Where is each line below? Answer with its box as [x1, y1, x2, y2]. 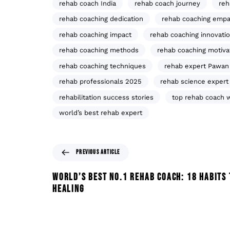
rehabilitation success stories [59, 93, 154, 101]
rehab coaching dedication [59, 15, 143, 23]
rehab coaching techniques [59, 62, 146, 70]
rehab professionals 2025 [59, 78, 142, 86]
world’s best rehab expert [59, 109, 142, 117]
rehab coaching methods [59, 46, 139, 54]
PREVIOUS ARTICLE [76, 148, 120, 157]
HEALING [52, 183, 84, 196]
